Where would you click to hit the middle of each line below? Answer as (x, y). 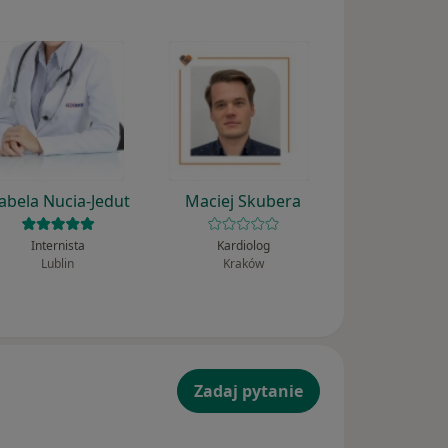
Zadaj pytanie (248, 391)
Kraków (243, 264)
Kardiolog (243, 246)
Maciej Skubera (243, 201)
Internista (57, 246)
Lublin (58, 264)
